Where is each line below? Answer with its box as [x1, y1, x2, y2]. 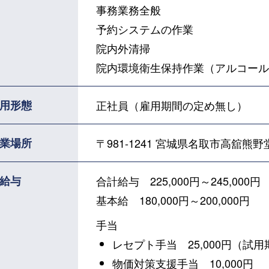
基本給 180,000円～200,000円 [95, 192, 250, 208]
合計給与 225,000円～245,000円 [95, 173, 261, 189]
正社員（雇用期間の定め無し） [95, 97, 247, 113]
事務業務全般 [95, 2, 161, 18]
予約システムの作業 [95, 21, 193, 37]
